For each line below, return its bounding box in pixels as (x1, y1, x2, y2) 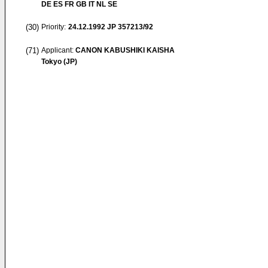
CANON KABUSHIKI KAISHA (75, 46, 175, 54)
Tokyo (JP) (41, 57, 77, 66)
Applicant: (41, 46, 75, 54)
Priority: (41, 23, 66, 31)
